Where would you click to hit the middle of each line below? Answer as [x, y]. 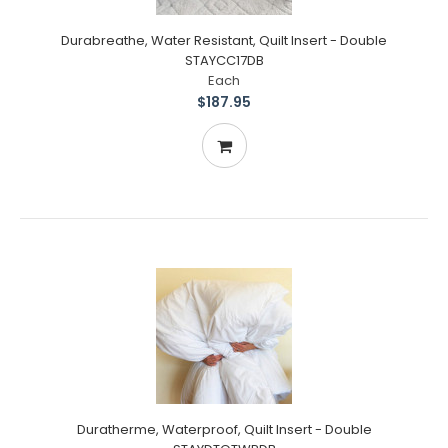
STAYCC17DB [224, 60]
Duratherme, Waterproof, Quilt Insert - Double [224, 429]
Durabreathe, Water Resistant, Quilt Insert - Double [224, 40]
